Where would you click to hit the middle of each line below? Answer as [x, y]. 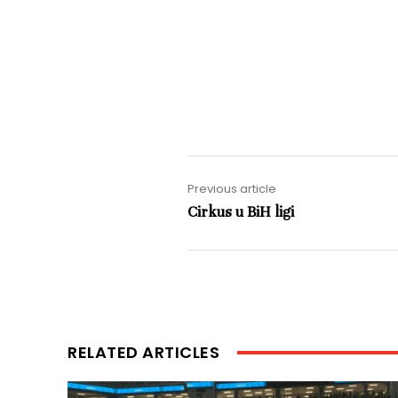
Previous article [232, 188]
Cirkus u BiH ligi [241, 211]
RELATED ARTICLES [143, 352]
